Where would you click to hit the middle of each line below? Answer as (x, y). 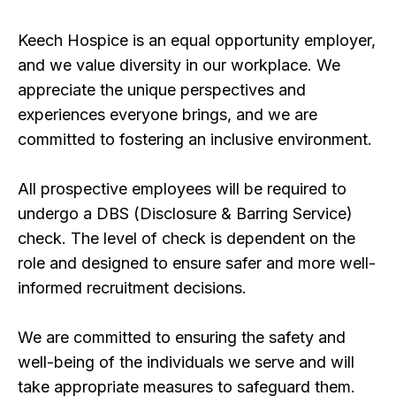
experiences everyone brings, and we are (168, 114)
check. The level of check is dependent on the (187, 238)
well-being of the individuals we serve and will (186, 362)
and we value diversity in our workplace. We (179, 65)
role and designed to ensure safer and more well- (197, 263)
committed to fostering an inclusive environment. (195, 139)
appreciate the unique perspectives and (162, 89)
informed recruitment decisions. (132, 287)
